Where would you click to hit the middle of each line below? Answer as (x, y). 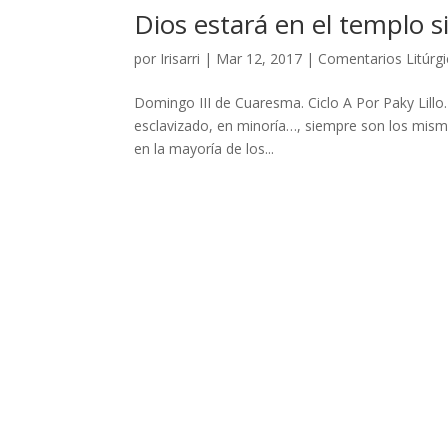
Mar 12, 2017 (259, 58)
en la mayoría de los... (204, 148)
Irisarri (180, 58)
